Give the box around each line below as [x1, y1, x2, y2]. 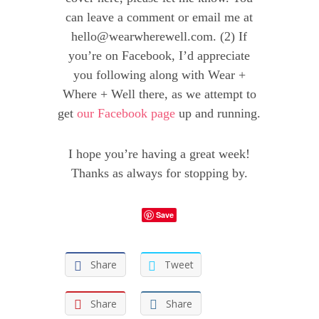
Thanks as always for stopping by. [70, 166, 248, 181]
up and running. [175, 106, 261, 121]
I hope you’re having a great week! [68, 147, 251, 162]
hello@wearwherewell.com [71, 29, 214, 44]
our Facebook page [77, 106, 176, 121]
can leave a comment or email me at [66, 10, 253, 25]
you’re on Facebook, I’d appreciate [68, 48, 251, 63]
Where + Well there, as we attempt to [62, 87, 256, 102]
